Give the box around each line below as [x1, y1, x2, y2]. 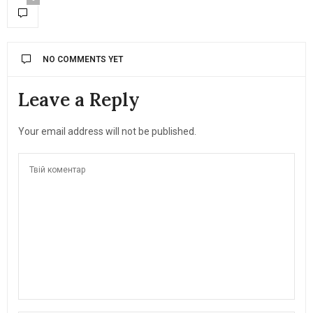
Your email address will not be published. [18, 125, 196, 137]
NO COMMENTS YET [43, 54, 123, 64]
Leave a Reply [18, 87, 140, 111]
